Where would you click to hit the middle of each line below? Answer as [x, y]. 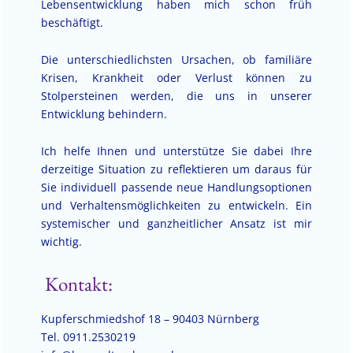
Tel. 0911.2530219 [88, 336]
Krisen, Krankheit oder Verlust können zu [176, 77]
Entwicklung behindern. [104, 113]
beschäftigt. [72, 22]
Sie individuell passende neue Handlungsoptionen [176, 187]
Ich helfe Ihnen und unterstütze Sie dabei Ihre [176, 150]
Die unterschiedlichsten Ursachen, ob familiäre [176, 59]
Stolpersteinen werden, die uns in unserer [176, 95]
